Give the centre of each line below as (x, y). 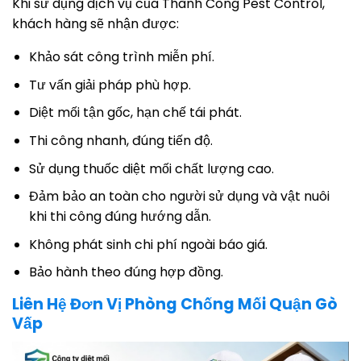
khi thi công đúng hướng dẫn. (120, 217)
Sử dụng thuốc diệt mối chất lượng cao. (151, 168)
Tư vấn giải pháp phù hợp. (110, 85)
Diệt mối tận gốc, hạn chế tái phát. (135, 113)
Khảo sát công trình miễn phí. (121, 57)
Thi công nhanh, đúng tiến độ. (120, 140)
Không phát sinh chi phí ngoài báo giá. (148, 244)
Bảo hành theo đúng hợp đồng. (126, 272)
